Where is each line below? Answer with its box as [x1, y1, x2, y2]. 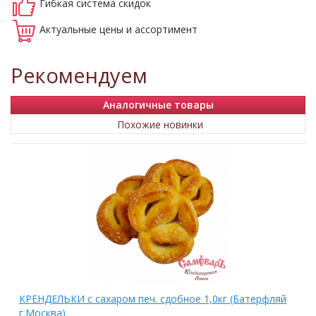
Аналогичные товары [102, 98, 214, 111]
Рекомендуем [11, 65, 147, 88]
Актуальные [39, 23, 99, 37]
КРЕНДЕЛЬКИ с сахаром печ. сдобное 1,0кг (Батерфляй [19, 292, 286, 305]
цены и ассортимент [99, 23, 197, 37]
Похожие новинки [117, 118, 203, 131]
